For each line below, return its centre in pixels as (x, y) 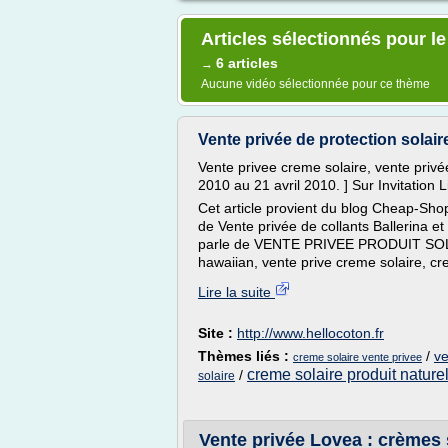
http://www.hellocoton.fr (310, 333)
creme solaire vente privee (357, 357)
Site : (217, 333)
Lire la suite (236, 292)
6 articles (247, 63)
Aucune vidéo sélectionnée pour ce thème (315, 84)
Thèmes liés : (245, 356)
